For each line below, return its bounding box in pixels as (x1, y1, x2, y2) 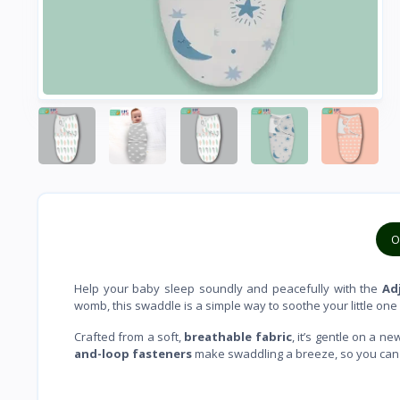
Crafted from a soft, (74, 328, 185, 345)
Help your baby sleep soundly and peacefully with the (74, 279, 379, 296)
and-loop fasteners (74, 345, 192, 362)
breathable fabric (184, 328, 292, 345)
